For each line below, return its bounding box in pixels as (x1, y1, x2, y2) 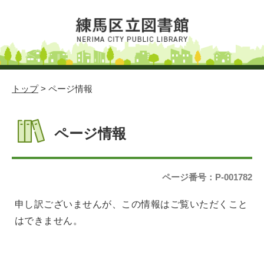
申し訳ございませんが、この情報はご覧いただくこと (15, 199, 248, 209)
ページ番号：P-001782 (162, 172, 252, 182)
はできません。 (15, 216, 83, 226)
